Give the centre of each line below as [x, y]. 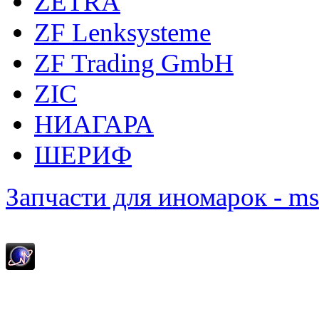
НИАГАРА [94, 124]
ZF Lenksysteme [122, 32]
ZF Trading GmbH [134, 63]
